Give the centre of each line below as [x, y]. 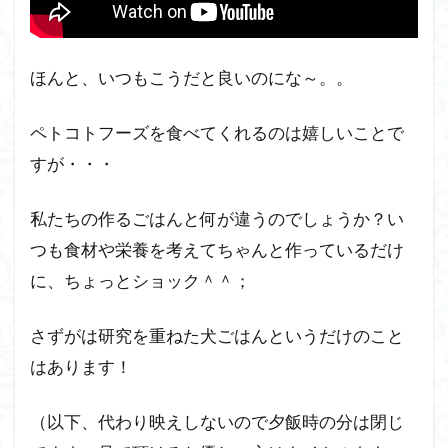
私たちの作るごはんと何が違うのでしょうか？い [217, 219]
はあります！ [81, 367]
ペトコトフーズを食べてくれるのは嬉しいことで [217, 133]
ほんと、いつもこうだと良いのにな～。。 [191, 78]
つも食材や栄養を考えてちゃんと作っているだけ [217, 250]
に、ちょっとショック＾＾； [140, 281]
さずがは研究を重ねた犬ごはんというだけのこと [217, 336]
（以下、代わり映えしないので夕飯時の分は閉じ [217, 422]
